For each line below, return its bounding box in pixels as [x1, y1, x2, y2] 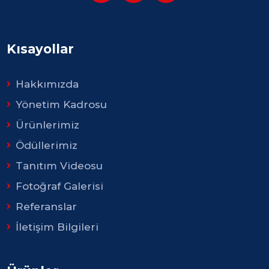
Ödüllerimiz [16, 139, 78, 152]
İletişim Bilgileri [16, 221, 99, 234]
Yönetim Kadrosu [16, 98, 107, 111]
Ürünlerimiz [16, 119, 80, 131]
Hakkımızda [16, 78, 79, 91]
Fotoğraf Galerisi [16, 180, 104, 193]
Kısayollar [7, 41, 74, 57]
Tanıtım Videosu [16, 160, 103, 172]
